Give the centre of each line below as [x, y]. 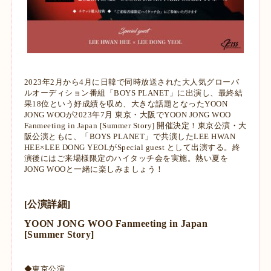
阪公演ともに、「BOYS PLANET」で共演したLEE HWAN [130, 137]
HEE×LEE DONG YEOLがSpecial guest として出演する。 [128, 148]
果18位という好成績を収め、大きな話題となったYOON [126, 104]
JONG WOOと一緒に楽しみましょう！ [94, 169]
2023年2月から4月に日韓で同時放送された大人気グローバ [132, 82]
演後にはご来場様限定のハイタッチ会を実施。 [110, 158]
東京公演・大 [222, 126]
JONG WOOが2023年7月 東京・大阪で [94, 115]
